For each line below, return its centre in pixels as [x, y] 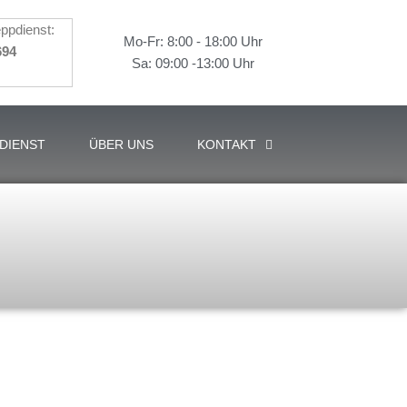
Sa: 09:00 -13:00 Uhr [193, 64]
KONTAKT [227, 145]
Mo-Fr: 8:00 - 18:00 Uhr [193, 42]
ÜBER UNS [122, 145]
